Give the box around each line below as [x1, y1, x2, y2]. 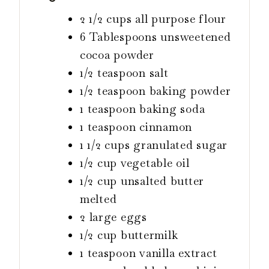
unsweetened [160, 29, 231, 44]
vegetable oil [120, 155, 190, 171]
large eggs [89, 209, 147, 225]
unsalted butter [120, 173, 205, 189]
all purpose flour [135, 11, 226, 26]
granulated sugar [133, 137, 228, 153]
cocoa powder [80, 47, 154, 62]
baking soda [139, 101, 205, 116]
